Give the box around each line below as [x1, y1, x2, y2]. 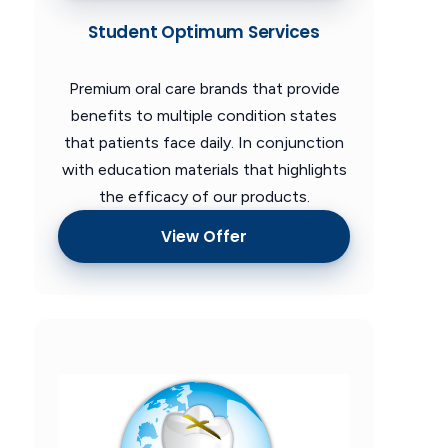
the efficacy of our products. [98, 187, 310, 207]
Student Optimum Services [88, 20, 320, 45]
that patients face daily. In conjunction [64, 133, 344, 153]
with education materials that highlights [61, 160, 347, 180]
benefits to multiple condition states [71, 106, 337, 126]
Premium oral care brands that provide [68, 79, 340, 99]
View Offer [161, 225, 247, 247]
